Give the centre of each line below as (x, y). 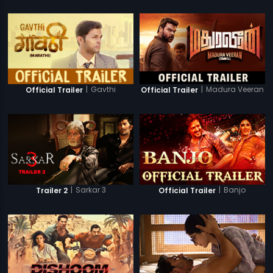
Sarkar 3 (90, 190)
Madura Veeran (235, 90)
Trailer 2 (51, 190)
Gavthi (104, 90)
